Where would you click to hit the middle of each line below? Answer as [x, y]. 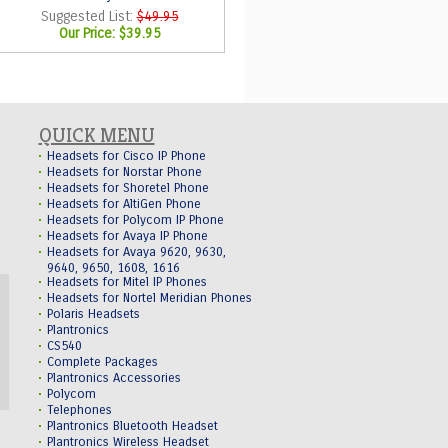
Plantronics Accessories [113, 378]
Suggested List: [88, 16]
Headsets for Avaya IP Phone [127, 236]
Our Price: [88, 33]
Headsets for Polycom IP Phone [135, 220]
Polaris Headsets [93, 314]
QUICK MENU [96, 135]
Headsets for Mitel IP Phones [126, 282]
